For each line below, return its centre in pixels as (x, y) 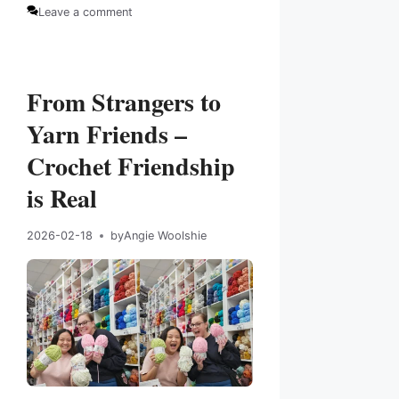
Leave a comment (85, 12)
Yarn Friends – (107, 134)
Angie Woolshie (165, 236)
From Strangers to (124, 102)
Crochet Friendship (131, 167)
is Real (62, 199)
